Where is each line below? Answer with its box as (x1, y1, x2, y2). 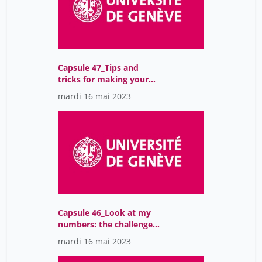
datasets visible (58, 85, 120, 97)
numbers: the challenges (58, 219, 157, 230)
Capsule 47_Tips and (58, 62, 139, 74)
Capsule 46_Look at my (58, 207, 151, 219)
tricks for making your (58, 74, 149, 85)
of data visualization (58, 230, 140, 242)
